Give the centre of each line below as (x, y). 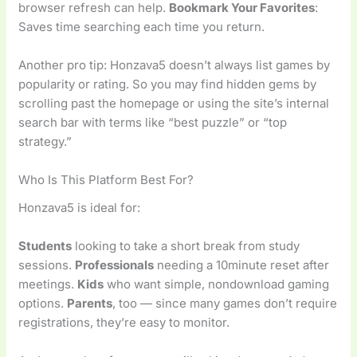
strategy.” (45, 142)
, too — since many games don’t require (225, 303)
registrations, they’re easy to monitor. (124, 322)
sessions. (47, 265)
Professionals (115, 265)
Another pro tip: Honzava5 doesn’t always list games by (175, 65)
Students (45, 245)
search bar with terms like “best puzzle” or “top (153, 123)
